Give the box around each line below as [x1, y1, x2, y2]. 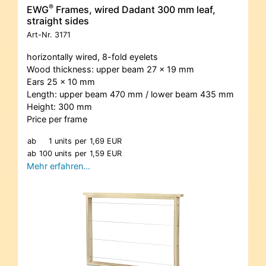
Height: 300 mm [27, 101, 92, 112]
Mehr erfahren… [27, 160, 90, 171]
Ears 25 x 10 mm [27, 76, 95, 87]
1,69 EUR [90, 136, 122, 145]
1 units [49, 136, 72, 145]
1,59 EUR [90, 148, 122, 158]
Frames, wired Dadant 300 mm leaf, [53, 3, 216, 15]
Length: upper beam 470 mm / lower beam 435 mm [27, 88, 234, 99]
